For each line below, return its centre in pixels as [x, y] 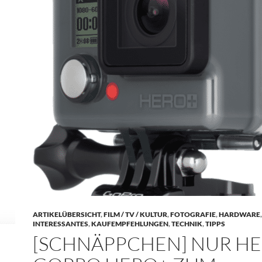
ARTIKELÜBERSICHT [67, 214]
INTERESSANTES [61, 224]
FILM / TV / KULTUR [135, 214]
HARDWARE [239, 214]
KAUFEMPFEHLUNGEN [130, 224]
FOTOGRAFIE [193, 214]
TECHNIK [187, 224]
